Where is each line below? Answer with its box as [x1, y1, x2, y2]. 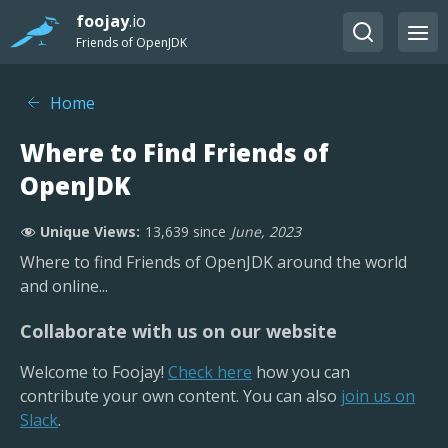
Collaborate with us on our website [20, 319, 337, 343]
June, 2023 [231, 222, 301, 241]
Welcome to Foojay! [20, 361, 168, 383]
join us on [341, 385, 415, 407]
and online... [20, 275, 108, 297]
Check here [168, 361, 252, 383]
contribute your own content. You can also [20, 385, 341, 407]
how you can [252, 361, 350, 383]
